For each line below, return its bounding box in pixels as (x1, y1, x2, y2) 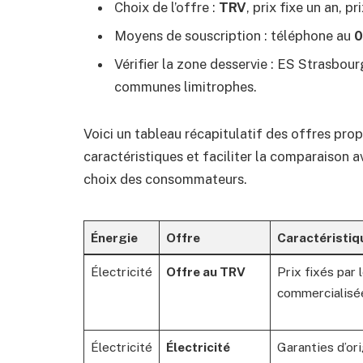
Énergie (90, 229, 138, 245)
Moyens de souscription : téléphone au (114, 28, 354, 45)
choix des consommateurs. (83, 171, 247, 188)
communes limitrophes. (114, 79, 257, 96)
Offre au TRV (165, 263, 246, 279)
